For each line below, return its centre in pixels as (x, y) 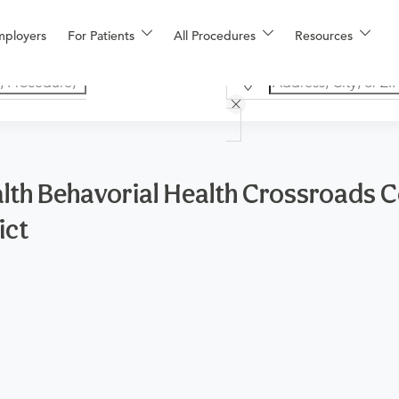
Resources (324, 36)
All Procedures (215, 36)
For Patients (101, 36)
